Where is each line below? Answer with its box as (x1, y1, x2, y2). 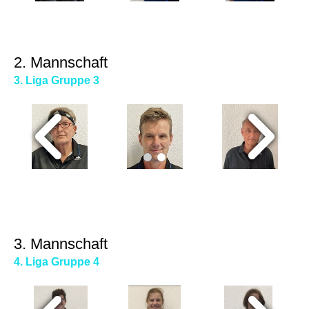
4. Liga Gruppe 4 (14, 255, 99, 268)
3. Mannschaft (14, 235, 108, 252)
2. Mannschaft (14, 53, 108, 71)
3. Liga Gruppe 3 (14, 74, 99, 86)
